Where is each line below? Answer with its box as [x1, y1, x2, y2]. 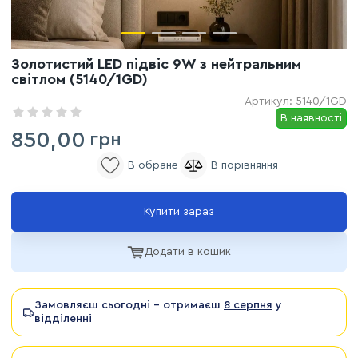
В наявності [280, 113, 342, 124]
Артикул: [245, 96, 296, 107]
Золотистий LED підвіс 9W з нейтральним [11, 57, 301, 71]
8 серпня [224, 299, 272, 311]
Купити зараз [144, 206, 214, 217]
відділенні [34, 312, 92, 324]
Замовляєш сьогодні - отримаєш [34, 299, 224, 311]
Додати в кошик [145, 246, 231, 257]
